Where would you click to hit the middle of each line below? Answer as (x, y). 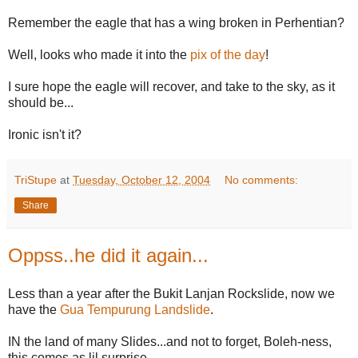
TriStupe (36, 179)
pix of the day (228, 54)
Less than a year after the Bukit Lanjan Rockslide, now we (171, 293)
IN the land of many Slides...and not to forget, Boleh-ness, (170, 341)
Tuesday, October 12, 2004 (141, 179)
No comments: (262, 179)
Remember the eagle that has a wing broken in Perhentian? (176, 22)
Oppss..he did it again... (108, 255)
